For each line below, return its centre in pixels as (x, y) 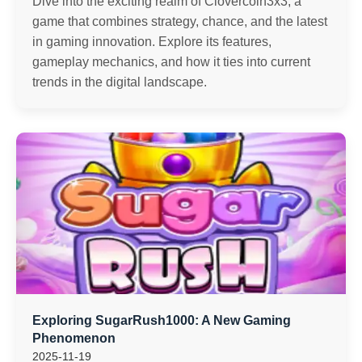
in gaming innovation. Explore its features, (152, 42)
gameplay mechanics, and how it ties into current (171, 62)
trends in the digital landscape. (120, 82)
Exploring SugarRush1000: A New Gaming (162, 320)
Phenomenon (74, 338)
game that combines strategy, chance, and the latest (180, 21)
